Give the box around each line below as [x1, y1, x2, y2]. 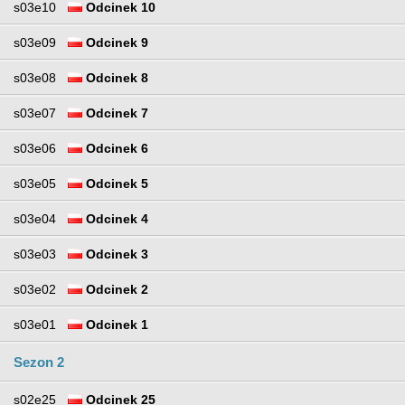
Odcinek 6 [82, 141, 148, 156]
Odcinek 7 [82, 106, 148, 121]
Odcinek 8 [82, 71, 148, 86]
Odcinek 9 [82, 35, 148, 51]
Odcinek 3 [82, 247, 148, 262]
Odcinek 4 [82, 212, 148, 227]
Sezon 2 [14, 354, 64, 371]
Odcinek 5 [82, 176, 148, 192]
